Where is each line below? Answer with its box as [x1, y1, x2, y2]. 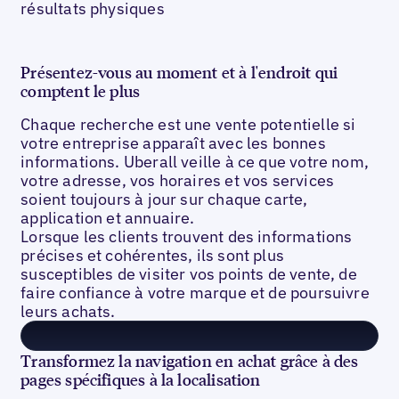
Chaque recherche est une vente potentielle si [20, 114, 356, 135]
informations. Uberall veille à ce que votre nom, [20, 151, 369, 173]
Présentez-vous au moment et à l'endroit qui [20, 61, 338, 83]
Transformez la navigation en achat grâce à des [20, 350, 359, 371]
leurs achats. [20, 301, 116, 322]
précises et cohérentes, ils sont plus [20, 245, 284, 266]
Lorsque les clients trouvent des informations [20, 226, 353, 248]
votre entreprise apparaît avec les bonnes [20, 133, 326, 154]
